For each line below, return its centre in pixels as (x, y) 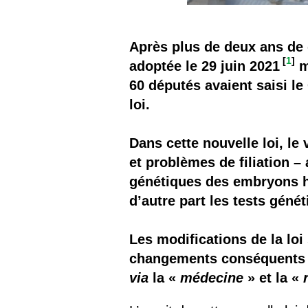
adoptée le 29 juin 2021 (205, 66)
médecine (212, 278)
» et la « (274, 278)
